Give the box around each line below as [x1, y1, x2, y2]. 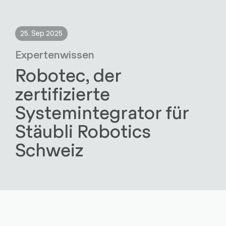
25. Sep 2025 [20, 28, 63, 38]
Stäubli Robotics [15, 119, 151, 142]
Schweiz [15, 138, 83, 161]
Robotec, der [15, 63, 121, 86]
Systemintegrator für [15, 100, 189, 124]
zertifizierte [15, 82, 110, 105]
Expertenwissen [15, 47, 94, 61]
